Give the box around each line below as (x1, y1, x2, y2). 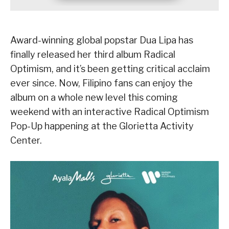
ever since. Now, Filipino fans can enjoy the (10, 78, 193, 89)
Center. (10, 135, 42, 146)
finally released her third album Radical (10, 49, 175, 60)
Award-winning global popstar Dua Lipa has (10, 35, 193, 46)
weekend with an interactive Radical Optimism (10, 106, 209, 118)
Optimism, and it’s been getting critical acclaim (10, 63, 210, 75)
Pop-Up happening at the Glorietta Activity (10, 121, 194, 132)
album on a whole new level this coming (10, 92, 178, 103)
